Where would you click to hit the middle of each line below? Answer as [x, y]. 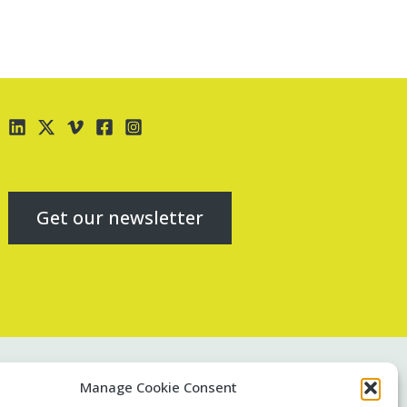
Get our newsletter [120, 218]
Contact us [42, 385]
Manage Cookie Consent [159, 387]
